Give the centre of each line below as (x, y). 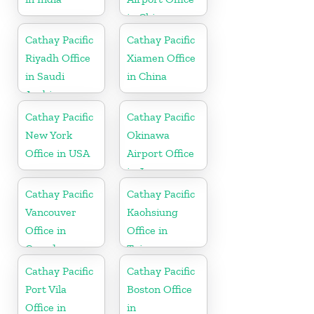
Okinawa (149, 135)
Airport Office (161, 153)
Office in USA (57, 153)
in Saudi (45, 76)
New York (49, 135)
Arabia (41, 94)
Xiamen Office (162, 57)
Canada (43, 248)
